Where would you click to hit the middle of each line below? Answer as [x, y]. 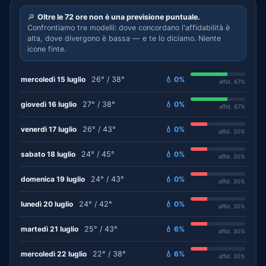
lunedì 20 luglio [47, 204]
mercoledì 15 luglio [53, 79]
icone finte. [47, 49]
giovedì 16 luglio [49, 104]
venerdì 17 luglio [49, 129]
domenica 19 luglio [53, 179]
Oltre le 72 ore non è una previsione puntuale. [119, 17]
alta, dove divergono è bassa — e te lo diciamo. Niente [124, 38]
